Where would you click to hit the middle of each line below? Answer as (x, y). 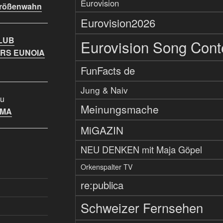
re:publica (102, 185)
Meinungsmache (119, 109)
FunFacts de (108, 71)
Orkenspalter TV (107, 167)
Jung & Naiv (104, 90)
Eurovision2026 (118, 23)
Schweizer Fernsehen (142, 208)
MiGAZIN (102, 130)
